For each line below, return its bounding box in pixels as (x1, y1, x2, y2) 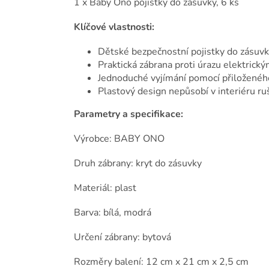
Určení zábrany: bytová (74, 231, 171, 244)
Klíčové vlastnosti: (74, 20, 154, 34)
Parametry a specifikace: (74, 107, 183, 121)
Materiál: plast (74, 181, 136, 195)
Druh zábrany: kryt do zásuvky (74, 157, 202, 171)
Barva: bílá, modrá (74, 206, 151, 220)
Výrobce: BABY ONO (74, 132, 165, 146)
